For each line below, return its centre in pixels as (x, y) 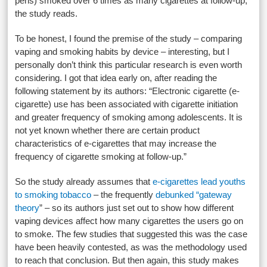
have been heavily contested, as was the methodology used (131, 247)
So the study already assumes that (84, 181)
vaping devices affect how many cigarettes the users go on (129, 221)
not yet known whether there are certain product (108, 130)
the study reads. (46, 13)
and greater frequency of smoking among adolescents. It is (129, 117)
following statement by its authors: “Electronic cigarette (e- (128, 91)
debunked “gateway (194, 195)
